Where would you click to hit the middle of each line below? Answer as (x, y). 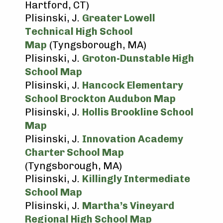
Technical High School (79, 31)
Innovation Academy (133, 139)
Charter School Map (74, 152)
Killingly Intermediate (136, 179)
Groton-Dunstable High (138, 58)
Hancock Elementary (133, 85)
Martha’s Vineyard (128, 206)
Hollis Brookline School (138, 112)
